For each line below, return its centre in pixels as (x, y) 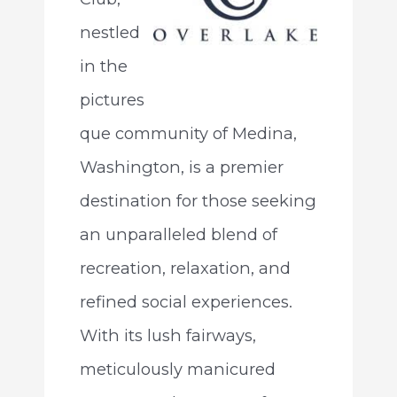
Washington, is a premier (181, 167)
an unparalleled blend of (178, 235)
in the (103, 66)
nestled (109, 33)
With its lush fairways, (167, 336)
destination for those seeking (198, 201)
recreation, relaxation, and (185, 269)
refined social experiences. (186, 302)
